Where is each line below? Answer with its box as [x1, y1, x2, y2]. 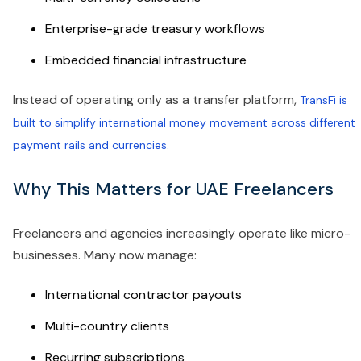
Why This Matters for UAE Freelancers [13, 177, 334, 201]
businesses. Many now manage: [13, 247, 197, 264]
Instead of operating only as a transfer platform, [13, 91, 297, 109]
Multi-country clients [45, 317, 169, 335]
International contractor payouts [45, 286, 242, 304]
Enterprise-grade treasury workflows [45, 20, 265, 38]
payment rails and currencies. [13, 138, 169, 153]
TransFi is [297, 93, 347, 108]
